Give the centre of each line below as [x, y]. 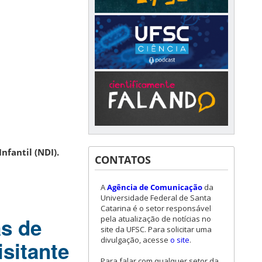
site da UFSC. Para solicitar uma [156, 229]
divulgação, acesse [135, 239]
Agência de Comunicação [155, 187]
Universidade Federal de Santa [156, 197]
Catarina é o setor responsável [156, 208]
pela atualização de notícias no [156, 218]
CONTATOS [123, 159]
